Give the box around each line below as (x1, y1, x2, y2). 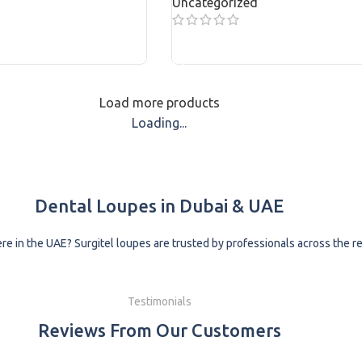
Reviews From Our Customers (37, 319, 281, 340)
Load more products (99, 95, 220, 110)
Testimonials (127, 294, 192, 308)
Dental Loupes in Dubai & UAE (35, 195, 284, 216)
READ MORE (182, 40, 246, 53)
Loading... (132, 115, 187, 130)
